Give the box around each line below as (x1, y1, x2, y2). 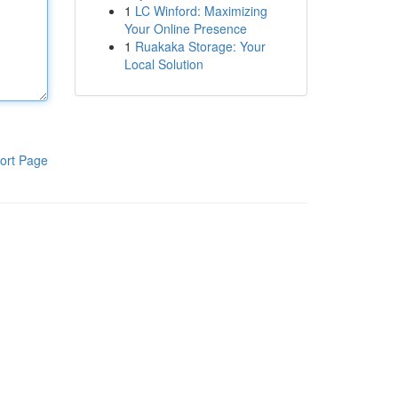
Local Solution (123, 55, 203, 73)
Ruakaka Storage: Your (134, 37, 266, 55)
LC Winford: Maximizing (134, 2, 267, 20)
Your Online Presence (123, 20, 247, 37)
